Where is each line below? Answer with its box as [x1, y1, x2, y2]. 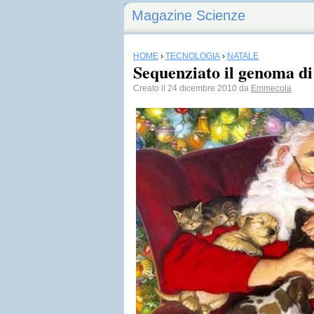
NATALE [227, 51, 259, 61]
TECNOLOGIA [165, 51, 220, 61]
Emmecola [251, 83, 292, 93]
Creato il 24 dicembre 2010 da [133, 83, 251, 93]
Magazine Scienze [132, 8, 245, 23]
